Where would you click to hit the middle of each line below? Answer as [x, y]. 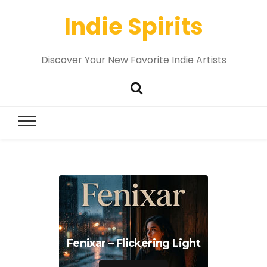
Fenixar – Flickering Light [133, 243]
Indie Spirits [133, 27]
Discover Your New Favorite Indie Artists [133, 60]
